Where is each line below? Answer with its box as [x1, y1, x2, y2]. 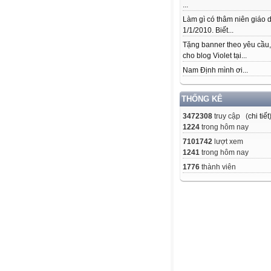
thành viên [200, 163, 236, 172]
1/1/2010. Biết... [183, 26, 233, 35]
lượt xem [212, 137, 243, 146]
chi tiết [248, 112, 269, 121]
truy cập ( [212, 112, 248, 121]
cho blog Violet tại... [183, 51, 247, 60]
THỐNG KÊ [181, 94, 223, 104]
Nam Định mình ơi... [183, 66, 248, 75]
